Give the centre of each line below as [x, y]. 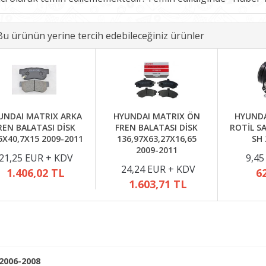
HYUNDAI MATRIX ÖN [156, 116]
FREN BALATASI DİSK [156, 127]
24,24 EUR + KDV [158, 169]
